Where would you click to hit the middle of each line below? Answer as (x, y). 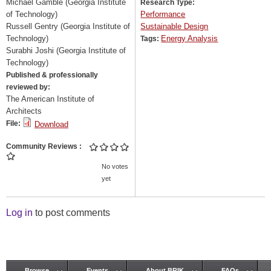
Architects (24, 111)
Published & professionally (52, 75)
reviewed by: (29, 87)
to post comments (71, 212)
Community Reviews (43, 147)
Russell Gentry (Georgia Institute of (68, 27)
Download (51, 125)
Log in (19, 212)
